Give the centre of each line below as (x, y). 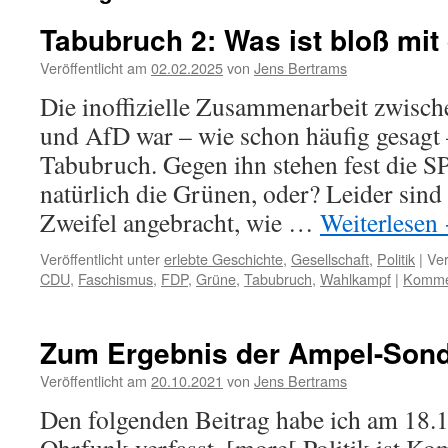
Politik (396, 258)
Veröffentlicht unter (100, 258)
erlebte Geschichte (223, 258)
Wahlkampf (355, 278)
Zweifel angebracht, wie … (180, 222)
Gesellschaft (330, 258)
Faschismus (115, 278)
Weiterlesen (382, 222)
